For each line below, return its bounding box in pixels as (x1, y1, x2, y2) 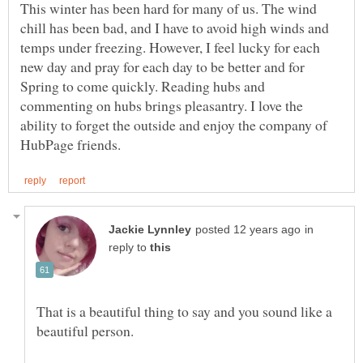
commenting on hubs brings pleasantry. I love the (20, 96, 303, 116)
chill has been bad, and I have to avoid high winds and (20, 18, 329, 38)
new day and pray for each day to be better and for (20, 57, 305, 77)
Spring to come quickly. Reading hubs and (20, 76, 265, 96)
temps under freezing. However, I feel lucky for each (20, 37, 320, 58)
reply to (109, 241, 150, 254)
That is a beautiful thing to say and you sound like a (36, 301, 332, 322)
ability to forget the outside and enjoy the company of (20, 115, 327, 135)
